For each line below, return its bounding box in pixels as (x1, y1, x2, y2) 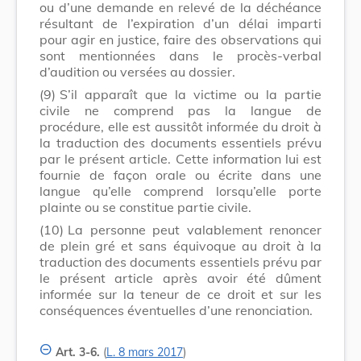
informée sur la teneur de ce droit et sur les (39, 285, 322, 302)
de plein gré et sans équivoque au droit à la (39, 237, 322, 254)
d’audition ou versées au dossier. (39, 63, 235, 80)
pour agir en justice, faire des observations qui (39, 31, 322, 48)
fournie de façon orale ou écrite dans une (39, 166, 322, 183)
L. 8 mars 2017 (106, 344, 183, 359)
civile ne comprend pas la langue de (39, 102, 322, 118)
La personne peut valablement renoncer (68, 221, 322, 238)
